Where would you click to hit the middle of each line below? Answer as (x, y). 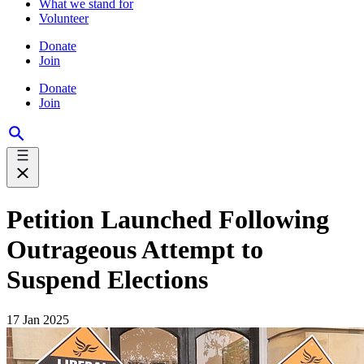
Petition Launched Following (168, 220)
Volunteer (64, 18)
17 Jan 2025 (38, 319)
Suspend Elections (107, 280)
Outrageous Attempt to (135, 250)
